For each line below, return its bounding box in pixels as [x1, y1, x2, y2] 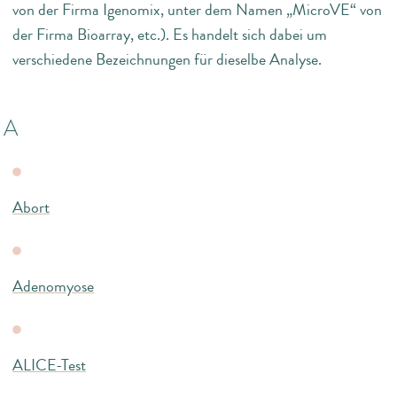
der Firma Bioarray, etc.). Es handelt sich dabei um [12, 22, 327, 46]
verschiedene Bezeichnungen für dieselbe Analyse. [12, 47, 322, 71]
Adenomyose [12, 274, 94, 298]
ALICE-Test [12, 353, 86, 377]
